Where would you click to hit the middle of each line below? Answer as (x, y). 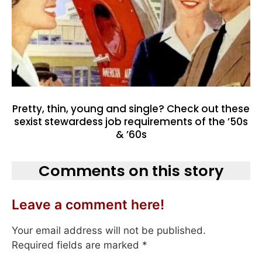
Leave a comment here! (88, 205)
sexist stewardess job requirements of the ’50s (131, 122)
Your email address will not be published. (109, 231)
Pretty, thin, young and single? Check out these (131, 109)
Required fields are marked (77, 245)
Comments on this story (131, 171)
